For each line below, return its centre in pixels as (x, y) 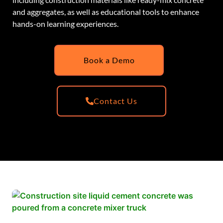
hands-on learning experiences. (65, 23)
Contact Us (115, 101)
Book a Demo (109, 60)
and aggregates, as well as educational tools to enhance (106, 11)
